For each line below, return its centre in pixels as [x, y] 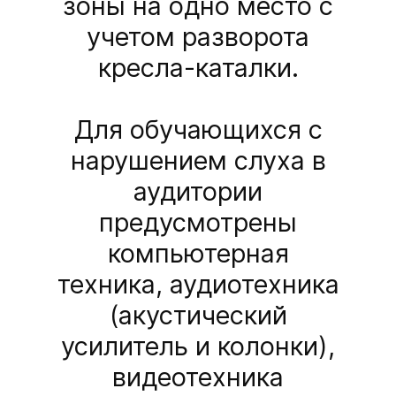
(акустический [198, 316]
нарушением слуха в [198, 161]
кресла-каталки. [198, 68]
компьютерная [198, 254]
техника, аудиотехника [198, 285]
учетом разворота [198, 37]
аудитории [198, 192]
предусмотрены [198, 223]
